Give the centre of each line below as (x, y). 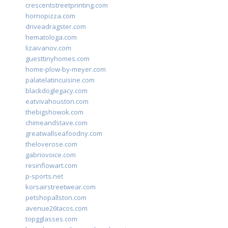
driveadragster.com (56, 27)
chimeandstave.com (56, 123)
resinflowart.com (51, 166)
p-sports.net (44, 176)
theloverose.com (51, 144)
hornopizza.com (50, 16)
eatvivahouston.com (57, 102)
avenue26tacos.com (56, 208)
